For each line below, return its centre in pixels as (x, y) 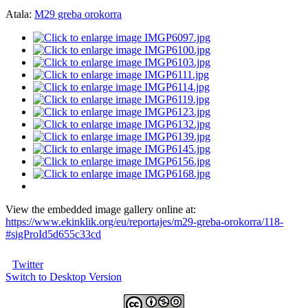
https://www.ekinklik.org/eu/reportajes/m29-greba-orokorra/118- (144, 222)
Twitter (28, 265)
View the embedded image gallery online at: (101, 210)
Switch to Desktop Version (64, 277)
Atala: (20, 14)
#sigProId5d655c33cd (53, 234)
